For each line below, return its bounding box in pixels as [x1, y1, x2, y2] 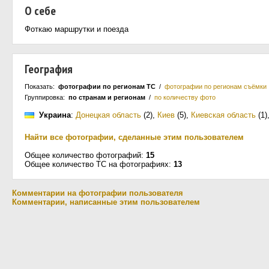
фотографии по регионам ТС [58, 83, 156, 90]
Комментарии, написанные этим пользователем [12, 198, 200, 207]
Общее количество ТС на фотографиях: [25, 160, 174, 169]
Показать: [25, 83, 58, 90]
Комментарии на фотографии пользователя [12, 189, 183, 198]
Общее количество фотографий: [25, 151, 146, 160]
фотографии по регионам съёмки [165, 83, 267, 90]
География [25, 61, 73, 77]
